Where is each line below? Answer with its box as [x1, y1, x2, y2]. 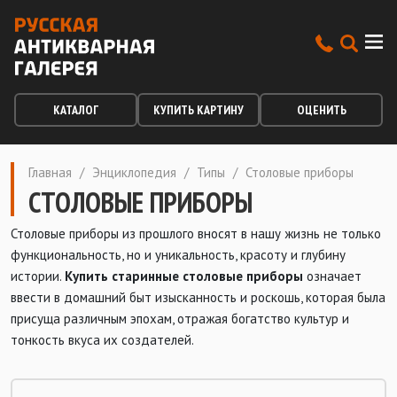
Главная [28, 164, 72, 181]
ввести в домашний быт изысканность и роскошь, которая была [11, 289, 385, 306]
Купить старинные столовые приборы [65, 268, 303, 284]
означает [303, 268, 362, 284]
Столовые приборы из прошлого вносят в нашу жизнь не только [11, 225, 381, 242]
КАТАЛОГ [52, 102, 98, 118]
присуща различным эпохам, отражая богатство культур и [11, 310, 349, 327]
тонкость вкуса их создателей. [11, 331, 194, 348]
